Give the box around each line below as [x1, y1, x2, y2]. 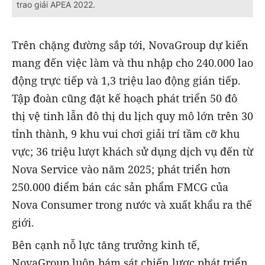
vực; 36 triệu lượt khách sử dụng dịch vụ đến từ [12, 144, 253, 159]
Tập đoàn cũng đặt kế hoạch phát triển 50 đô [12, 91, 237, 105]
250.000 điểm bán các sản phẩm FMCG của [12, 179, 228, 194]
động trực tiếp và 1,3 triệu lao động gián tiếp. [12, 73, 241, 88]
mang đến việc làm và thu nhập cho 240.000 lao [12, 55, 253, 70]
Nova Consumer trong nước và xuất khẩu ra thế [12, 197, 252, 212]
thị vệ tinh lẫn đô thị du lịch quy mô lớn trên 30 [12, 108, 253, 123]
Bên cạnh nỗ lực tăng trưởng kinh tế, [12, 237, 200, 252]
